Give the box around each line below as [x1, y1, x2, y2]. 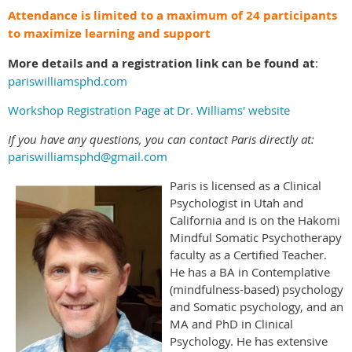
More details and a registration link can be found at [8, 54, 315, 71]
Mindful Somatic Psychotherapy [170, 229, 342, 245]
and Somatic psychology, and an [170, 298, 343, 314]
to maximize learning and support [8, 24, 211, 42]
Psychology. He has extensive [170, 332, 328, 349]
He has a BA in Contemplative [170, 263, 330, 280]
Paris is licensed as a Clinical [170, 177, 321, 193]
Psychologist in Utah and [170, 194, 303, 211]
